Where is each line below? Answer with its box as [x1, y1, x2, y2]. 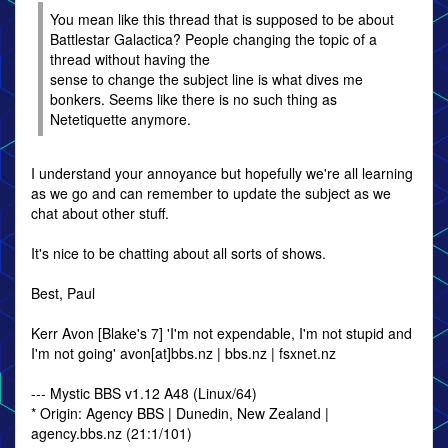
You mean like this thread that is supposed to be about [50, 9, 394, 29]
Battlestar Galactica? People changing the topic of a [50, 29, 377, 49]
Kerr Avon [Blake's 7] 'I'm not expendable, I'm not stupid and [31, 323, 412, 343]
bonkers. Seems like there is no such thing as [50, 89, 337, 109]
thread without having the [50, 49, 210, 69]
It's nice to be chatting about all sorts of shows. [31, 243, 326, 263]
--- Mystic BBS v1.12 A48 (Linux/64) [31, 383, 257, 403]
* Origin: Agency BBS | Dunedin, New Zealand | [31, 403, 329, 423]
